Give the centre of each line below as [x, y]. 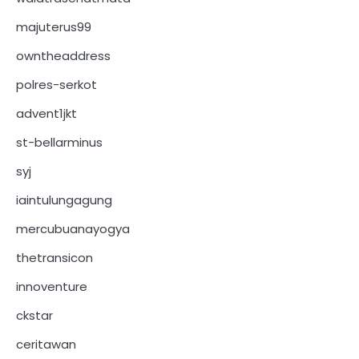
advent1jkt [46, 113]
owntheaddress [63, 55]
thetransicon [54, 257]
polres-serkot [56, 84]
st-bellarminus [59, 142]
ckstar [34, 315]
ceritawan [46, 344]
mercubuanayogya [73, 228]
